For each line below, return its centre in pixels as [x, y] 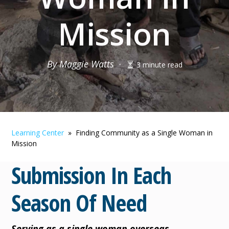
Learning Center [38, 133]
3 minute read [159, 65]
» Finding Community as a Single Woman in [139, 133]
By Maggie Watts [80, 64]
